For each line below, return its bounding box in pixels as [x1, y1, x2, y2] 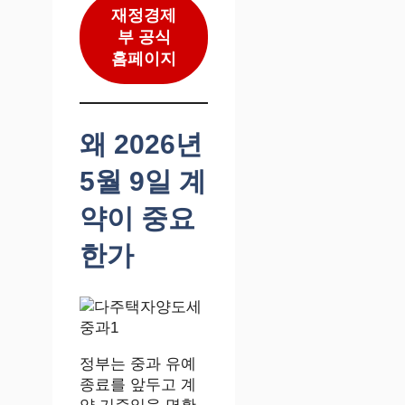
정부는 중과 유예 [80, 355, 196, 373]
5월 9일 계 [80, 165, 206, 196]
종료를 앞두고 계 [80, 376, 196, 394]
